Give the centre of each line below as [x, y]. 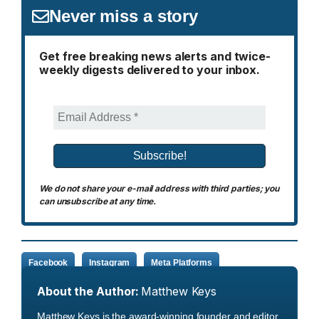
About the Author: [88, 292]
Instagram [110, 262]
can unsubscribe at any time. [98, 202]
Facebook [48, 262]
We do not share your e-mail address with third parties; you [159, 189]
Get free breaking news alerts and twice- [155, 57]
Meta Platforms [182, 262]
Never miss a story [124, 16]
